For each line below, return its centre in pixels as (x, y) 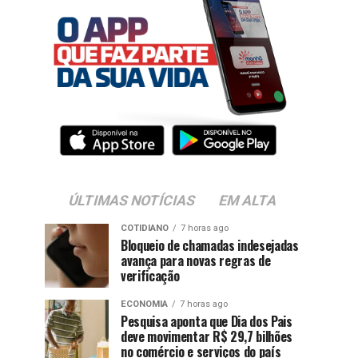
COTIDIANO (145, 229)
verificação (150, 276)
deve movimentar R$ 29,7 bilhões (207, 337)
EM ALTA (248, 201)
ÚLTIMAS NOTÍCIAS (132, 201)
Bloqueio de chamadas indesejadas (210, 246)
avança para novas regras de (196, 261)
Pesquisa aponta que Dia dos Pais (207, 322)
